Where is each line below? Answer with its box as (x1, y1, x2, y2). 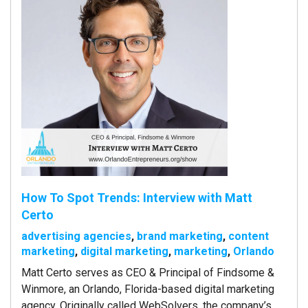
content (228, 229, 269, 243)
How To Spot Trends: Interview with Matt (21, 190, 252, 205)
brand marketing (137, 229, 223, 243)
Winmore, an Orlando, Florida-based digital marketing (21, 282, 274, 296)
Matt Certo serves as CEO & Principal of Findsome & (21, 265, 274, 279)
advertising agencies (21, 229, 131, 243)
